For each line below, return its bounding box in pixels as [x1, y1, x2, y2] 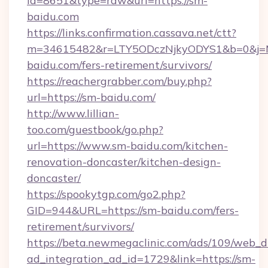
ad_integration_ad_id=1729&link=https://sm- [27, 252, 255, 266]
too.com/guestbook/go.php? [27, 123, 163, 136]
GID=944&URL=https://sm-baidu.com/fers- [27, 203, 239, 217]
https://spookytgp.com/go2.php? [27, 187, 185, 201]
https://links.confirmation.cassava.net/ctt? [27, 26, 236, 39]
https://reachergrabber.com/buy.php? [27, 74, 212, 88]
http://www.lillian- [27, 106, 119, 120]
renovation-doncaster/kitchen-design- [27, 155, 221, 169]
